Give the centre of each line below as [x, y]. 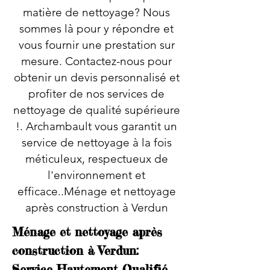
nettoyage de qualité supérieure [96, 110]
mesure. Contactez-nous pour [96, 61]
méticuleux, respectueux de [96, 159]
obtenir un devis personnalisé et [96, 77]
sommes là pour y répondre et [96, 29]
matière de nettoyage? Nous [96, 12]
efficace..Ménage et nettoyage [96, 191]
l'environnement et [96, 175]
